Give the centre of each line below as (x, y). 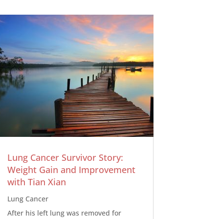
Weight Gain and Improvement (71, 170)
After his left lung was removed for (64, 213)
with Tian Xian (36, 182)
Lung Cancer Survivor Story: (65, 158)
